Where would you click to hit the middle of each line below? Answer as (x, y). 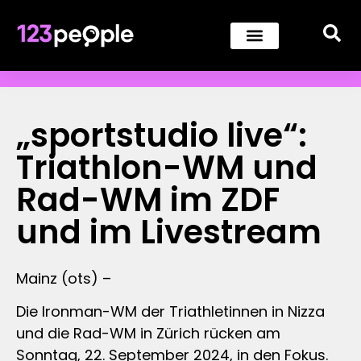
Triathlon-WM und (167, 168)
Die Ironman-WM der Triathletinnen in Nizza (170, 312)
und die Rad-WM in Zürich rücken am (148, 334)
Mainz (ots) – (64, 278)
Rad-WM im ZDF (148, 200)
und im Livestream (169, 232)
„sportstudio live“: (162, 135)
